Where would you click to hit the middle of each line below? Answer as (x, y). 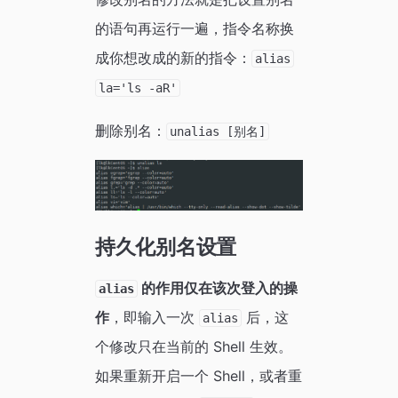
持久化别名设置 (166, 247)
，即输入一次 (154, 317)
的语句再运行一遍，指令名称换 (194, 28)
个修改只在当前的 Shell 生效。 (193, 346)
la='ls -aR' (138, 88)
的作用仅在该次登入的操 (218, 288)
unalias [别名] (218, 131)
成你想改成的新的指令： (173, 57)
